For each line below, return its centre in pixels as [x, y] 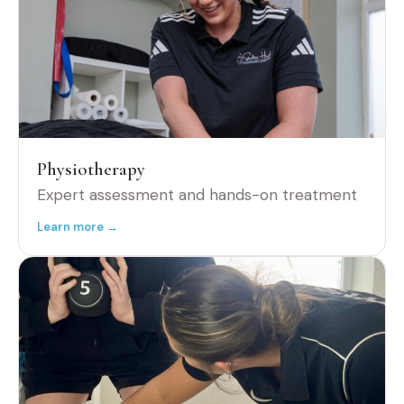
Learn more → [78, 227]
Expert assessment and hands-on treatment [197, 195]
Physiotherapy [91, 170]
